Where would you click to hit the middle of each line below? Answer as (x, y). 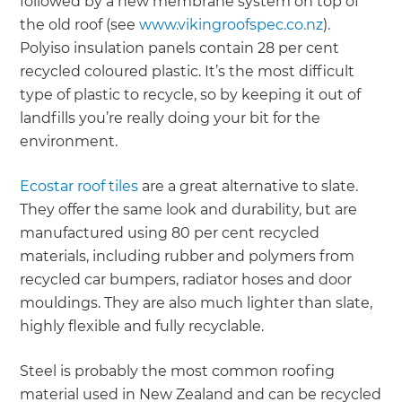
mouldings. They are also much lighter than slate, (197, 303)
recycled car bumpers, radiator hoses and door (186, 280)
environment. (69, 142)
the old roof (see (80, 25)
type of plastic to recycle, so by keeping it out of (191, 95)
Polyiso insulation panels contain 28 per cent (180, 48)
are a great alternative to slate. (249, 187)
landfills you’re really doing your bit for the (170, 118)
